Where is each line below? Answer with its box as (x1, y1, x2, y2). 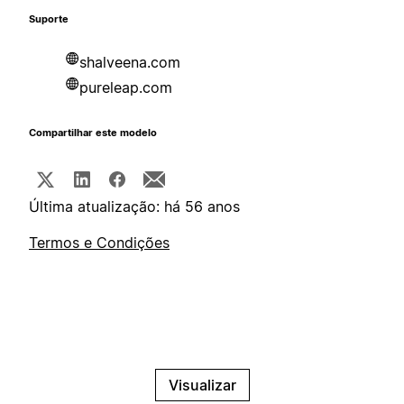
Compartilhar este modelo (29, 127, 157, 140)
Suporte (29, 14, 69, 26)
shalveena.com (79, 53, 180, 72)
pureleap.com (79, 78, 172, 97)
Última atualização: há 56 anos (29, 197, 240, 216)
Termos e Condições (29, 234, 170, 252)
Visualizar (168, 376, 236, 395)
